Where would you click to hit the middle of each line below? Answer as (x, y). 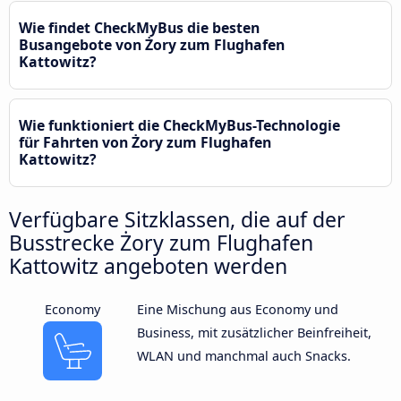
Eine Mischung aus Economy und (237, 309)
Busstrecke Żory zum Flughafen (161, 242)
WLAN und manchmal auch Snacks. (243, 355)
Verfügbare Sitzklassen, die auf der (177, 219)
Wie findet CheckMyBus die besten (139, 27)
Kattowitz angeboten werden (148, 265)
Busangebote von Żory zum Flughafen (152, 44)
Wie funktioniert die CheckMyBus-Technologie (179, 125)
